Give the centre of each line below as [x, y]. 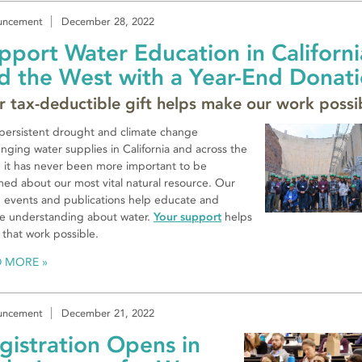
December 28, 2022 [108, 21]
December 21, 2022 [108, 314]
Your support [187, 217]
